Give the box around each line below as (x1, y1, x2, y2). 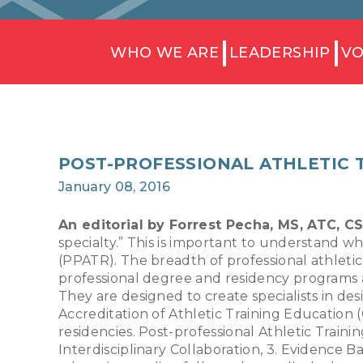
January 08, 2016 (58, 179, 171, 194)
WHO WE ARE (110, 44, 219, 62)
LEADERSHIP (229, 44, 331, 62)
